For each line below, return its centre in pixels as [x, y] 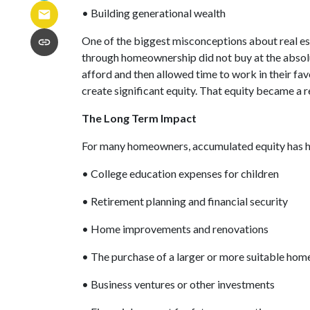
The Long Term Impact [139, 118]
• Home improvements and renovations [175, 229]
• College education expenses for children [180, 173]
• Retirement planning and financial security [185, 201]
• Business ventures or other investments [178, 284]
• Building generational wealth [154, 13]
